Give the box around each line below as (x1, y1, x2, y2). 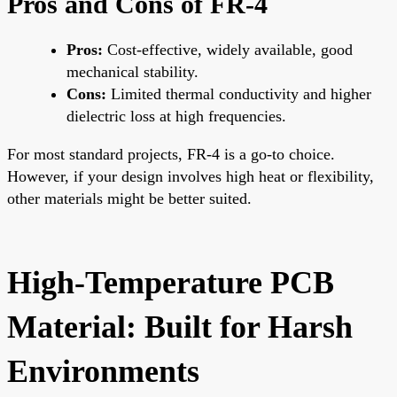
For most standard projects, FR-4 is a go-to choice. (7, 144, 335, 163)
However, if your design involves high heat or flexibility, (7, 167, 374, 185)
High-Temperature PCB (7, 264, 334, 300)
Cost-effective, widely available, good (103, 40, 353, 58)
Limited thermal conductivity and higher (106, 84, 371, 103)
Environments (7, 353, 199, 389)
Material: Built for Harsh (7, 308, 353, 345)
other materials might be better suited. (7, 189, 252, 207)
